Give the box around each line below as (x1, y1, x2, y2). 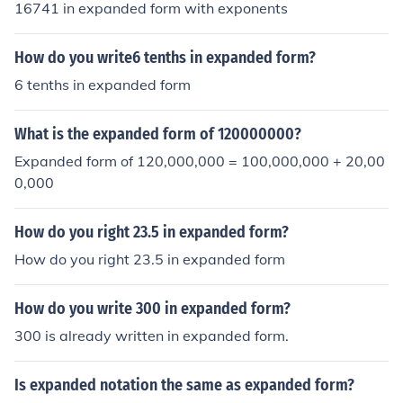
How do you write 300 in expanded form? (14, 299, 291, 318)
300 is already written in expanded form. (14, 327, 289, 345)
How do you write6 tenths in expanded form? (14, 48, 316, 67)
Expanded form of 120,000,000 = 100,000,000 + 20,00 (14, 152, 385, 170)
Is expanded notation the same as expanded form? (14, 375, 354, 395)
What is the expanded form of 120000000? (14, 124, 301, 144)
